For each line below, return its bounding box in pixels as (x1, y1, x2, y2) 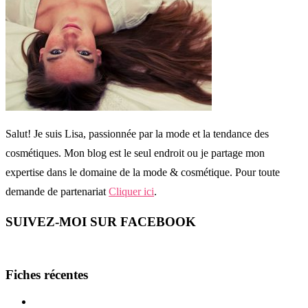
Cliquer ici (109, 185, 154, 197)
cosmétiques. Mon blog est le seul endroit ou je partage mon (5, 146, 265, 159)
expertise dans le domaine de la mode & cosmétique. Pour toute (5, 166, 280, 178)
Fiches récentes (5, 267, 88, 283)
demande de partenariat (5, 185, 109, 197)
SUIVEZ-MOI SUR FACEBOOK (5, 214, 196, 229)
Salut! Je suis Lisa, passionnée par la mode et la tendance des (5, 127, 269, 140)
